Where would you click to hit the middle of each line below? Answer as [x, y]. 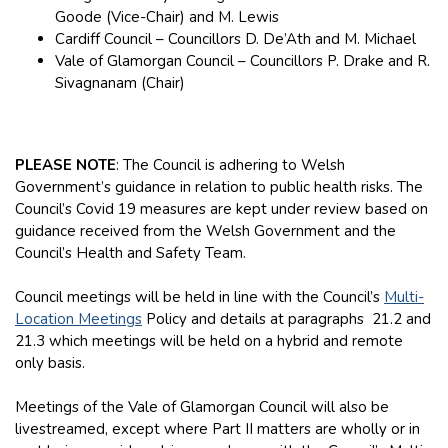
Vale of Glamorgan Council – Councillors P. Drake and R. [242, 60]
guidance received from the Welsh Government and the [205, 230]
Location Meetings [78, 318]
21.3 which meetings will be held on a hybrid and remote [209, 340]
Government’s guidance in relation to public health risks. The [219, 186]
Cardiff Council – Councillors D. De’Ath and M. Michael [235, 38]
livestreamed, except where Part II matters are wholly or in [217, 428]
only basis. [50, 362]
